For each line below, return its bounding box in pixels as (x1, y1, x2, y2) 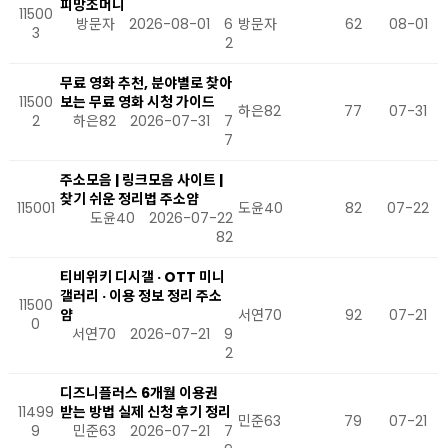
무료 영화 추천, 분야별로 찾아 (60, 73, 232, 93)
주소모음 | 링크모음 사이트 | (60, 170, 223, 190)
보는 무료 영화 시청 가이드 (60, 92, 215, 112)
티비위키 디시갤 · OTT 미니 (60, 267, 225, 287)
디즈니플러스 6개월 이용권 (60, 383, 218, 403)
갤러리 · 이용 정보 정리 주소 (60, 286, 222, 306)
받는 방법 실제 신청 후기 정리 (60, 402, 231, 422)
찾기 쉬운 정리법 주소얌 (60, 189, 199, 209)
